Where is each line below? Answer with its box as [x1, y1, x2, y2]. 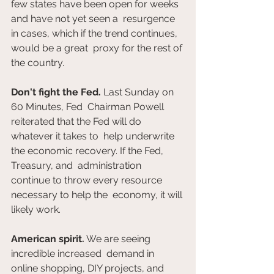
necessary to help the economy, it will [11, 189, 185, 201]
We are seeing [84, 233, 153, 245]
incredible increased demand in [11, 248, 157, 260]
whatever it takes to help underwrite [11, 130, 177, 143]
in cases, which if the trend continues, [11, 28, 180, 40]
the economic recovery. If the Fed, [11, 145, 166, 157]
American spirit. [11, 233, 84, 245]
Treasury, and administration [11, 160, 144, 172]
